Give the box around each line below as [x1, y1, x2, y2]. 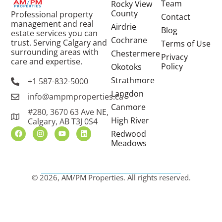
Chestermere [111, 48, 160, 59]
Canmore [111, 102, 146, 113]
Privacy [161, 52, 188, 63]
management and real [11, 18, 94, 29]
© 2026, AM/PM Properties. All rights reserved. [31, 172, 191, 183]
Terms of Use [161, 38, 211, 50]
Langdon [111, 88, 144, 100]
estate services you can [11, 27, 98, 39]
